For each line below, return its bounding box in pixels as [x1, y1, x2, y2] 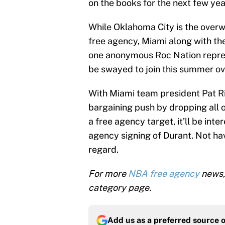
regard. [88, 144, 119, 155]
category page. [88, 182, 151, 193]
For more [88, 168, 128, 179]
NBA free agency [128, 168, 199, 179]
